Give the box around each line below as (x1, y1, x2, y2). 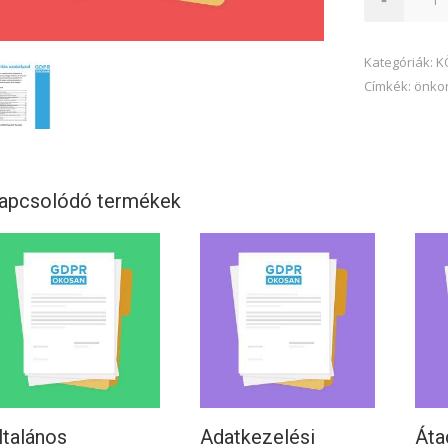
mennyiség (363, 27, 430, 45)
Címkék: (364, 77, 414, 95)
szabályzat (363, 3, 430, 21)
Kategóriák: (364, 53, 436, 71)
